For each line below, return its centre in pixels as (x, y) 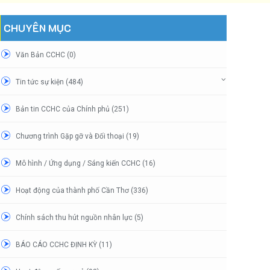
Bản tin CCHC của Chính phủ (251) (72, 109)
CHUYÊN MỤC (37, 27)
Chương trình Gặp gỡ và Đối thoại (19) (77, 136)
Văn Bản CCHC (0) (46, 55)
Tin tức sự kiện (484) (49, 82)
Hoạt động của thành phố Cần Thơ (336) (82, 190)
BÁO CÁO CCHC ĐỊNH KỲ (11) (64, 244)
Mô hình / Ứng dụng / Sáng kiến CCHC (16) (86, 163)
